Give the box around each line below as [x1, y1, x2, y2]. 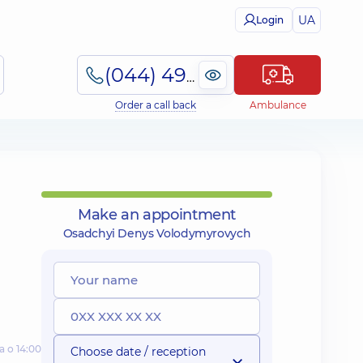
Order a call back [115, 99, 196, 111]
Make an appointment [77, 206, 237, 224]
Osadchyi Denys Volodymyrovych [62, 226, 251, 241]
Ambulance [249, 99, 306, 111]
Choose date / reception [70, 344, 206, 359]
